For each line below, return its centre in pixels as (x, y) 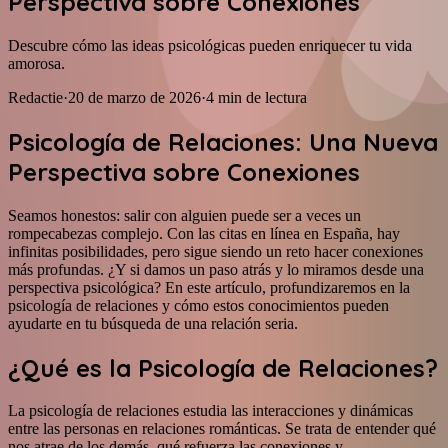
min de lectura (262, 97)
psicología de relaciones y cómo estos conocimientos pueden (198, 305)
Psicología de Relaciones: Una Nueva (223, 141)
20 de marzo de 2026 (134, 97)
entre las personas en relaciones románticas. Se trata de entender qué (222, 429)
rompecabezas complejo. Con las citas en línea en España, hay (204, 233)
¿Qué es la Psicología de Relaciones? (223, 367)
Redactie (35, 97)
